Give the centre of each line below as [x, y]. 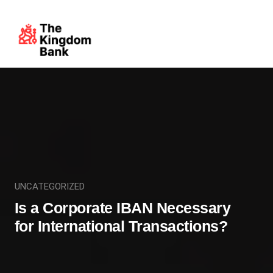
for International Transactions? [121, 226]
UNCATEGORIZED [49, 186]
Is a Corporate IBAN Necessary [122, 207]
